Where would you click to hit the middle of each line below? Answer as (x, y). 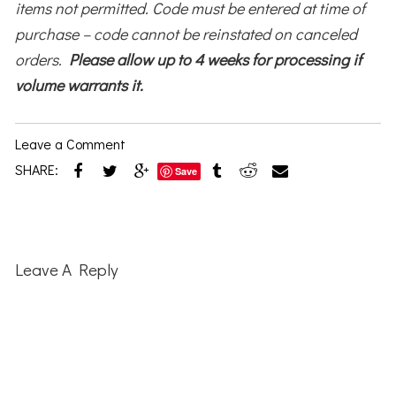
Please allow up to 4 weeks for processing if (212, 59)
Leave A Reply (67, 270)
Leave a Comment (71, 143)
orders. (39, 59)
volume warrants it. (80, 84)
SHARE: (37, 170)
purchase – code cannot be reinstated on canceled (187, 33)
